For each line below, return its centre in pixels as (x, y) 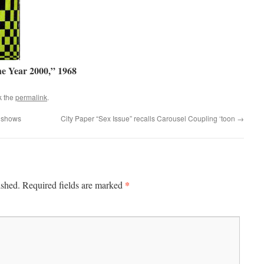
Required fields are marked (74, 185)
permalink (31, 97)
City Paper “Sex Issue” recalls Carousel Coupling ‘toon (149, 118)
